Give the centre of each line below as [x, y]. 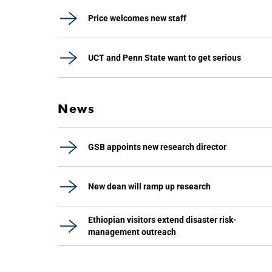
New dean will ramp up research [149, 186]
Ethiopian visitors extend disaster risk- [162, 220]
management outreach [132, 232]
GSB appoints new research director [157, 147]
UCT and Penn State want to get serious [165, 58]
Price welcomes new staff [137, 18]
